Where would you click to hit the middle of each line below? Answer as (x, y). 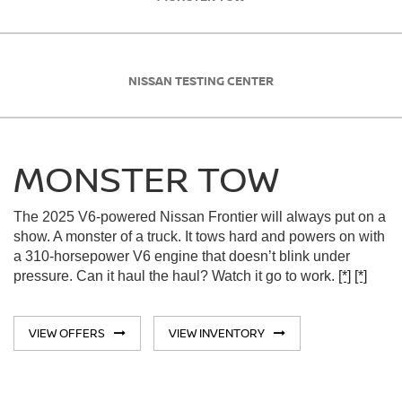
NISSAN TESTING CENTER (201, 80)
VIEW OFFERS (67, 332)
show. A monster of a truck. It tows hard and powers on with (199, 237)
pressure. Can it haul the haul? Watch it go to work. (176, 276)
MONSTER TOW (146, 179)
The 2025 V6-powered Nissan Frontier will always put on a (200, 217)
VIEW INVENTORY (217, 332)
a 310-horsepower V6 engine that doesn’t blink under (182, 257)
